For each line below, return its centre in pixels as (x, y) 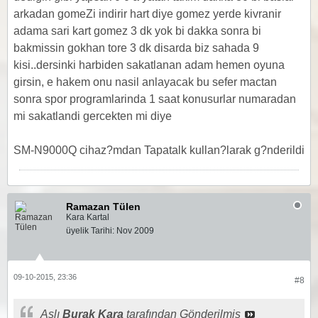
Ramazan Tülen (103, 207)
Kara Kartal (88, 217)
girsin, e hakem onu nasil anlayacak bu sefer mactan (145, 82)
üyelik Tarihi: (90, 231)
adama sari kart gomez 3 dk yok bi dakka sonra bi (137, 31)
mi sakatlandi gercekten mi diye (93, 116)
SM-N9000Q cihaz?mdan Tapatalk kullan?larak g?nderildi (159, 150)
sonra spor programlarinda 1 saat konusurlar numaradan (155, 99)
